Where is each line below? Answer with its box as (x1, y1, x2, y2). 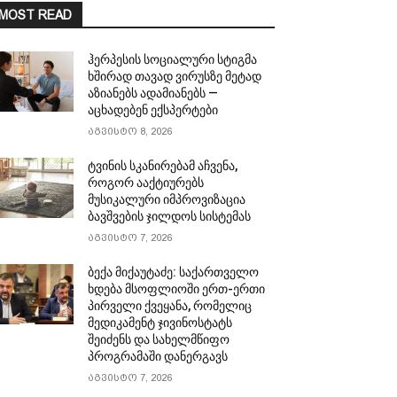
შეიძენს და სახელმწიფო (88, 331, 230, 346)
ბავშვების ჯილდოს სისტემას (88, 208, 252, 223)
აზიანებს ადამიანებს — (88, 85, 219, 100)
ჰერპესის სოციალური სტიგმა (88, 51, 258, 66)
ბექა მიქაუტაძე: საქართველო (88, 264, 260, 279)
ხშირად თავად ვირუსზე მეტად (88, 68, 262, 83)
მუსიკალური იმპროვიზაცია (88, 191, 246, 206)
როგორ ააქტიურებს (88, 175, 205, 190)
